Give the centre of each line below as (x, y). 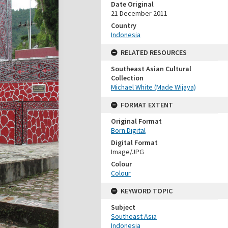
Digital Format (134, 142)
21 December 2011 (139, 13)
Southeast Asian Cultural (151, 69)
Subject (123, 207)
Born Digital (128, 130)
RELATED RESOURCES (154, 52)
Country (124, 25)
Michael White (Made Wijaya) (153, 87)
